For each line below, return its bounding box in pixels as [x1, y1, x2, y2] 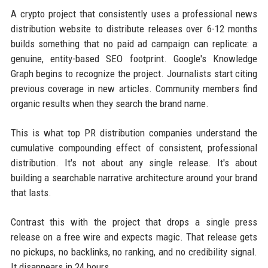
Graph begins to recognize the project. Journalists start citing [10, 67, 258, 80]
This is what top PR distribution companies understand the [10, 126, 258, 139]
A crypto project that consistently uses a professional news [10, 7, 258, 20]
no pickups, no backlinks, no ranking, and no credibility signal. [10, 245, 258, 258]
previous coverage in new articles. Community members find [10, 82, 258, 95]
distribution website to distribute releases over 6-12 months [10, 22, 258, 35]
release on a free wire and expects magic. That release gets [10, 230, 258, 243]
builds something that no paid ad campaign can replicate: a [10, 37, 258, 50]
